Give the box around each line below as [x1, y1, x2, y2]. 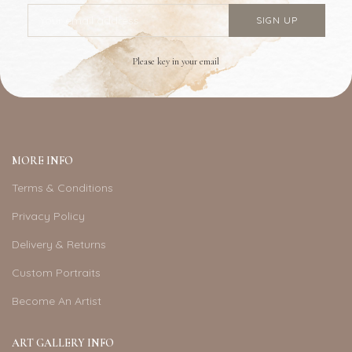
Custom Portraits [12, 266, 101, 280]
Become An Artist [12, 294, 101, 309]
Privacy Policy [12, 209, 85, 224]
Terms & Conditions [12, 181, 113, 196]
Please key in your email [133, 56, 219, 68]
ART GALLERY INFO [12, 336, 114, 350]
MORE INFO [12, 154, 73, 168]
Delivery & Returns [12, 237, 106, 252]
